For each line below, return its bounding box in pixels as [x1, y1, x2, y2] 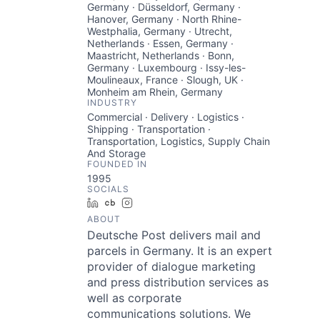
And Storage [87, 146, 146, 159]
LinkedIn [104, 196, 144, 209]
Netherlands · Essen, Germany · [87, 36, 234, 49]
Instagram [138, 196, 185, 209]
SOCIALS [87, 183, 129, 194]
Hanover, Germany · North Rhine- [87, 12, 241, 25]
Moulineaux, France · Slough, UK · [87, 73, 244, 86]
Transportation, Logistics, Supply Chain [87, 134, 270, 147]
